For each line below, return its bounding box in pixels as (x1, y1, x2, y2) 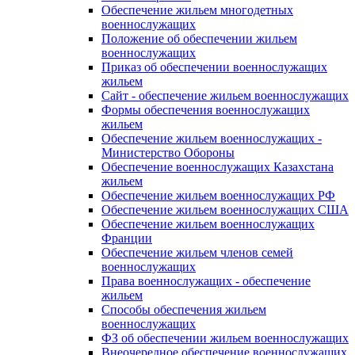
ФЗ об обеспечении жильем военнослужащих (101, 331, 349, 345)
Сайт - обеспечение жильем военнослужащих (101, 89, 349, 102)
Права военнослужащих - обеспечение (101, 274, 311, 288)
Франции (101, 231, 152, 245)
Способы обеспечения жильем (101, 303, 266, 316)
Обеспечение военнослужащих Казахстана (101, 160, 334, 174)
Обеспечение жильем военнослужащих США (101, 203, 349, 216)
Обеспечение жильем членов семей (101, 246, 293, 259)
